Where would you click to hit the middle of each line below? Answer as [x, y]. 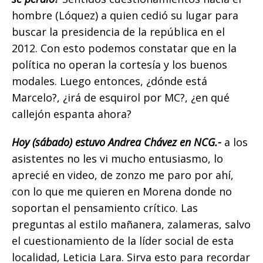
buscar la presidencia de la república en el [118, 32]
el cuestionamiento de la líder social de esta [123, 241]
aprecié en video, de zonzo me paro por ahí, [123, 175]
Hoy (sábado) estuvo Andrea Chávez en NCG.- [117, 142]
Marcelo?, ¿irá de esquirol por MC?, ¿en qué [121, 98]
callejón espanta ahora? [72, 114]
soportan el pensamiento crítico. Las [105, 208]
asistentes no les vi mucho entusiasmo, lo [117, 159]
